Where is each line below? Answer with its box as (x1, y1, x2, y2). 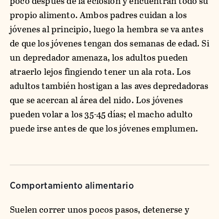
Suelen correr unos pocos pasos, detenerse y (10, 202, 189, 216)
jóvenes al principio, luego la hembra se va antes (10, 22, 203, 36)
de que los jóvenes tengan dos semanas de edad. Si (10, 36, 209, 50)
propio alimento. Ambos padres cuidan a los (10, 8, 187, 22)
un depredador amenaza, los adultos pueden (10, 50, 188, 64)
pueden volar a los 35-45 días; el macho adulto (10, 107, 193, 121)
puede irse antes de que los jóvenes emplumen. (10, 121, 198, 135)
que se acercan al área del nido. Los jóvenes (10, 93, 183, 107)
